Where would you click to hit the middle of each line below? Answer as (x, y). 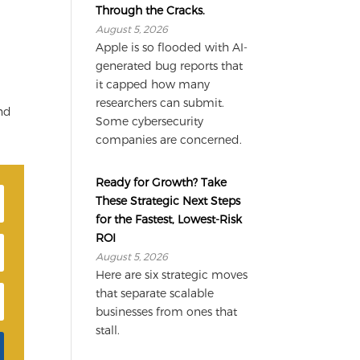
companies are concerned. (169, 139)
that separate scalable (155, 292)
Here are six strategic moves (172, 274)
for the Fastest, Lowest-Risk (169, 219)
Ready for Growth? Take (162, 182)
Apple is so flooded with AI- (172, 47)
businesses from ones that (167, 311)
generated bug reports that (170, 65)
